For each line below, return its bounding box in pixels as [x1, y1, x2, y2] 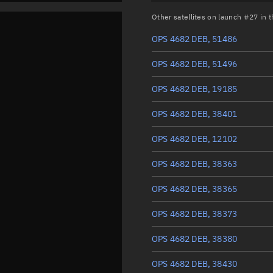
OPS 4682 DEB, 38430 [152, 258, 238, 269]
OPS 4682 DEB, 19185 [152, 83, 238, 94]
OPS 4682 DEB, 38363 [152, 158, 238, 169]
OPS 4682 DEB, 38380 [152, 233, 238, 244]
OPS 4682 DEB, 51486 [152, 34, 238, 44]
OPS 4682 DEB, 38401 [152, 108, 238, 119]
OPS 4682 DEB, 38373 [152, 208, 238, 219]
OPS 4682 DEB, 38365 [152, 183, 238, 194]
